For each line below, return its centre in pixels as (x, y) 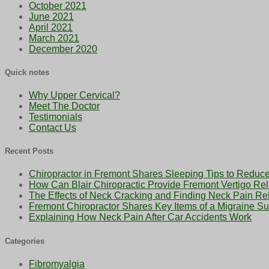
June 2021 (51, 16)
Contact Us (53, 128)
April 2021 (51, 27)
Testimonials (56, 117)
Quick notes (27, 72)
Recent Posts (29, 151)
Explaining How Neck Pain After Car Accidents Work (140, 217)
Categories (25, 241)
